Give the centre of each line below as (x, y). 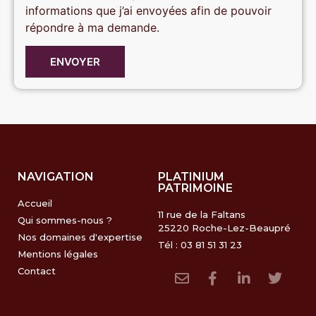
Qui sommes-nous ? (65, 220)
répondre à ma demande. (93, 27)
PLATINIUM (191, 177)
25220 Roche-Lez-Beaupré (224, 228)
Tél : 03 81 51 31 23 (200, 245)
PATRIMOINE (195, 188)
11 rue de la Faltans (202, 215)
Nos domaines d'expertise (80, 237)
